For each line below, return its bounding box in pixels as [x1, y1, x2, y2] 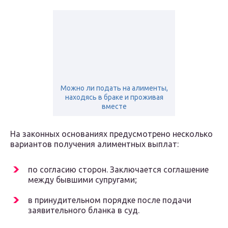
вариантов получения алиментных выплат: [10, 139, 179, 149]
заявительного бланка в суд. [28, 206, 139, 215]
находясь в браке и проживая [65, 93, 163, 102]
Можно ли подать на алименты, [60, 84, 168, 93]
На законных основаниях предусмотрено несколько [10, 129, 213, 139]
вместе [101, 102, 127, 111]
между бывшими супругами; [28, 175, 137, 185]
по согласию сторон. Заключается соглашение [28, 165, 209, 175]
